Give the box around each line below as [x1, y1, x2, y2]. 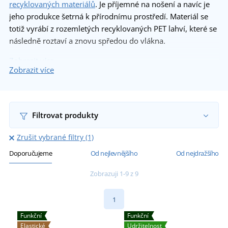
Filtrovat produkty [30, 110, 98, 121]
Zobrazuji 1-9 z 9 [90, 169, 138, 179]
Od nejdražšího [176, 149, 219, 158]
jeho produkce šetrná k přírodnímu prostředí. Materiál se [9, 11, 208, 22]
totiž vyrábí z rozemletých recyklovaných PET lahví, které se [9, 23, 217, 34]
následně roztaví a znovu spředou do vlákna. [9, 36, 165, 46]
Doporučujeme [9, 149, 52, 158]
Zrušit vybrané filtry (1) [16, 132, 94, 142]
